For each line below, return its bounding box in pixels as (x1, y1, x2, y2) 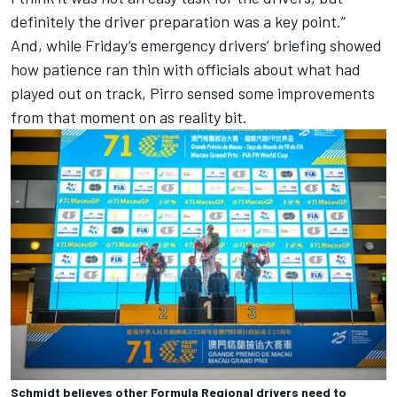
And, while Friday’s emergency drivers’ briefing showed (11, 35, 382, 56)
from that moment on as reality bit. (11, 107, 247, 128)
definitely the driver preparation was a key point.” (11, 12, 346, 32)
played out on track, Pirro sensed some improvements (11, 83, 375, 104)
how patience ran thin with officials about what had (11, 59, 361, 80)
